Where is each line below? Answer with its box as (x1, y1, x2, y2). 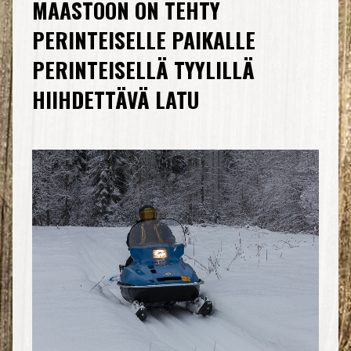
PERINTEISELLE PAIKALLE (31, 23, 255, 56)
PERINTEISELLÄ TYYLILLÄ (31, 52, 255, 85)
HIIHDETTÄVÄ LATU (31, 82, 199, 115)
